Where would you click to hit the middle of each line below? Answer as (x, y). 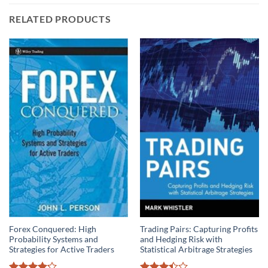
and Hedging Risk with (181, 240)
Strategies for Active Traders (61, 250)
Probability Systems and (53, 240)
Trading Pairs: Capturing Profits (199, 229)
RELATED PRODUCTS (60, 19)
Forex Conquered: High (52, 229)
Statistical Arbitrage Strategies (196, 250)
